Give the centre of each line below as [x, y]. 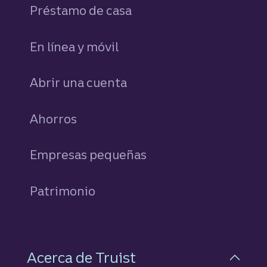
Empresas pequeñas [89, 155]
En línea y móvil [74, 46]
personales [109, 119]
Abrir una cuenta [79, 83]
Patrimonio [63, 191]
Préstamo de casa [81, 10]
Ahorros [54, 119]
